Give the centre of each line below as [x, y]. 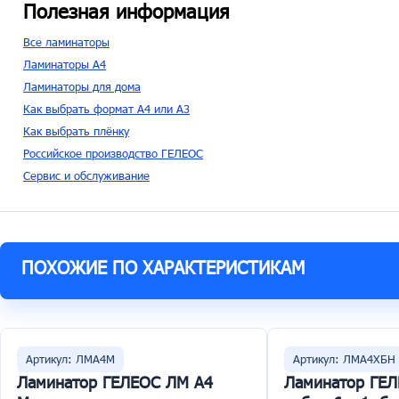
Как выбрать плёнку [76, 131]
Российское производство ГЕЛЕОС [113, 153]
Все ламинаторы [66, 42]
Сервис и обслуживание [86, 175]
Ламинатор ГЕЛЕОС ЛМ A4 [115, 382]
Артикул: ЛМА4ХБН [344, 359]
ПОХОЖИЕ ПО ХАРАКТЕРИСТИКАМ [163, 267]
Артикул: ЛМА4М [70, 359]
